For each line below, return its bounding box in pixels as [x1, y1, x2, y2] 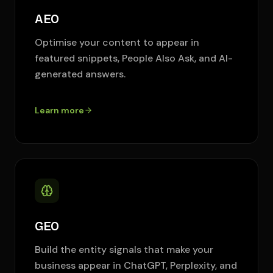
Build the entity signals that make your [35, 243, 213, 256]
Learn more [35, 105, 84, 116]
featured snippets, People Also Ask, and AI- [35, 52, 233, 65]
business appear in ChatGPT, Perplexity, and [35, 259, 237, 272]
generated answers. [35, 68, 126, 80]
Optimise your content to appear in [35, 36, 199, 49]
